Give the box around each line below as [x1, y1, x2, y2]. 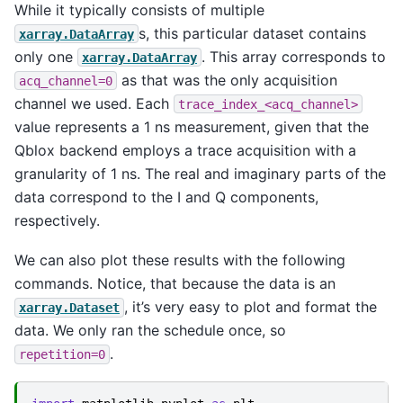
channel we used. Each [14, 94, 174, 112]
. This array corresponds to [201, 47, 386, 66]
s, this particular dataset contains [139, 23, 366, 42]
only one [14, 47, 77, 66]
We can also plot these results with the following [14, 250, 345, 269]
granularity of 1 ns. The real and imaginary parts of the [14, 164, 386, 183]
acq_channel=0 [19, 73, 112, 88]
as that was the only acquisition [117, 70, 337, 89]
